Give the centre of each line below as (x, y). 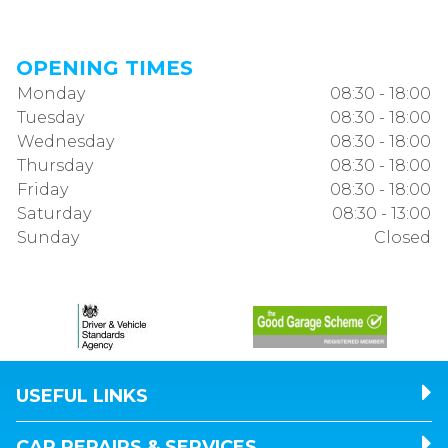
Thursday (55, 165)
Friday (42, 189)
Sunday (48, 237)
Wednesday (65, 141)
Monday (51, 93)
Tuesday (50, 117)
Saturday (54, 213)
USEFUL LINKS (82, 396)
